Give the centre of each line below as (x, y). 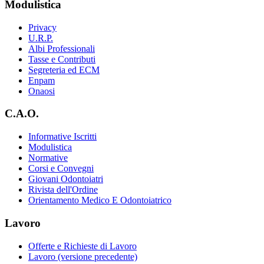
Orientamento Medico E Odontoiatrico (100, 200)
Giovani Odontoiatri (66, 179)
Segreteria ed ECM (64, 70)
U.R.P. (41, 38)
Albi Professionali (62, 48)
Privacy (42, 27)
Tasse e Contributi (62, 59)
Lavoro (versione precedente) (83, 256)
